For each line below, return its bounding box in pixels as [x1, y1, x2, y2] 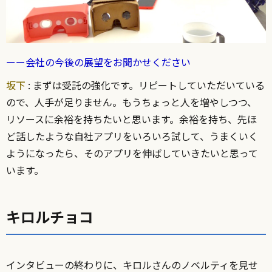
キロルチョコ [6, 206, 93, 228]
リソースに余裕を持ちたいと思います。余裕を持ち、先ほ [6, 112, 257, 127]
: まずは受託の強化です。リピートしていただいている [25, 78, 265, 93]
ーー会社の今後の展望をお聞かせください [6, 55, 191, 70]
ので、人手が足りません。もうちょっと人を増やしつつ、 [6, 95, 257, 110]
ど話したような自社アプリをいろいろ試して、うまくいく [6, 129, 258, 144]
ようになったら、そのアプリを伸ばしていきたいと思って [6, 146, 258, 161]
